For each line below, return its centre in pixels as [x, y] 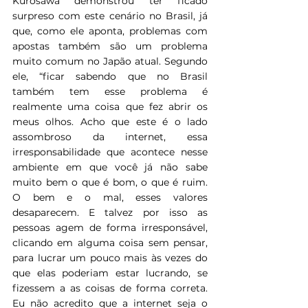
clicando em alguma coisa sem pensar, [110, 242]
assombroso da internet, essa [110, 136]
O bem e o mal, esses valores [110, 197]
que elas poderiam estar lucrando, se [110, 273]
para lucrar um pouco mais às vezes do [110, 257]
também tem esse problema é [110, 91]
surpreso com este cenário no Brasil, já [110, 15]
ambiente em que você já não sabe [110, 167]
